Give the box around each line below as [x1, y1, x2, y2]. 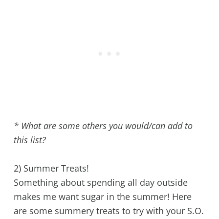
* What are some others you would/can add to [13, 120, 193, 132]
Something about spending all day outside [13, 176, 188, 188]
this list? [13, 134, 46, 146]
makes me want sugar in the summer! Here [13, 190, 192, 202]
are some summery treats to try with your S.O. [13, 204, 204, 217]
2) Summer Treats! [13, 162, 89, 174]
